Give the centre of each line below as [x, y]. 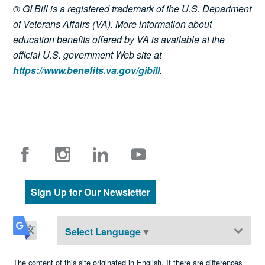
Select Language [103, 231]
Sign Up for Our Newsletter [91, 192]
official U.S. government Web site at [88, 54]
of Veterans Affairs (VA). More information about [113, 24]
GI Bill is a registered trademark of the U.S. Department [136, 8]
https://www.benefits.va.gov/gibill [87, 70]
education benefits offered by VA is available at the [119, 39]
